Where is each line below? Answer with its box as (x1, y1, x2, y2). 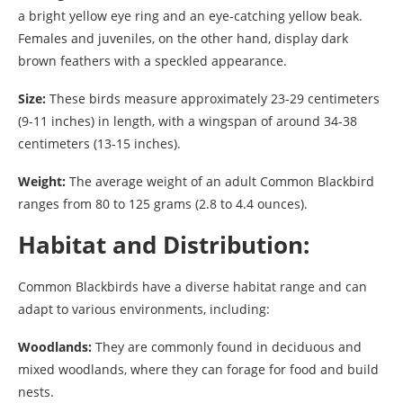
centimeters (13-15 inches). (18, 134, 181, 152)
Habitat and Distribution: (18, 228, 309, 261)
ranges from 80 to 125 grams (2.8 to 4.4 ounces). (18, 194, 308, 212)
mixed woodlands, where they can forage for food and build (18, 360, 379, 378)
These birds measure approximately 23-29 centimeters (46, 89, 380, 107)
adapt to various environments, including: (18, 300, 270, 318)
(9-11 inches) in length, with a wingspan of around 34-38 (18, 112, 357, 130)
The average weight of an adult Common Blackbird (66, 172, 374, 190)
